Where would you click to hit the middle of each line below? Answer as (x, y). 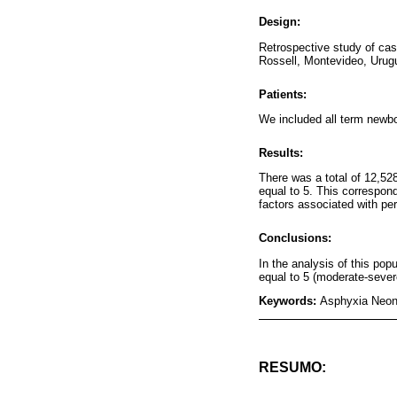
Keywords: (289, 301)
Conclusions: (295, 238)
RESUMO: (292, 368)
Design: (280, 22)
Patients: (283, 94)
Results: (281, 153)
